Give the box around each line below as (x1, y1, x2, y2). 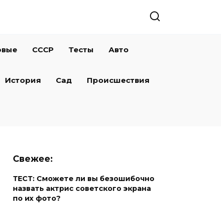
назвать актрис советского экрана (13, 184, 151, 193)
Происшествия (87, 75, 149, 85)
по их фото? (13, 194, 61, 203)
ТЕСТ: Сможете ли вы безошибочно (13, 174, 154, 184)
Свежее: (13, 153, 53, 164)
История (5, 75, 41, 85)
